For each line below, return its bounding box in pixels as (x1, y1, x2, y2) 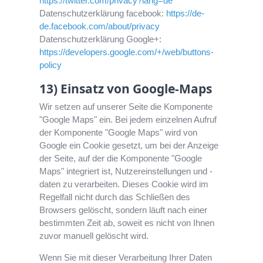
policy (39, 60, 62, 70)
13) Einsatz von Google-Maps (39, 80, 213, 97)
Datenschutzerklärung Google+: (39, 34, 162, 45)
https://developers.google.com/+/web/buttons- (39, 47, 214, 58)
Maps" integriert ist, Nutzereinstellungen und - (39, 166, 213, 177)
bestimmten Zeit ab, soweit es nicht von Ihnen (39, 218, 215, 228)
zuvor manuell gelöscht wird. (39, 231, 149, 241)
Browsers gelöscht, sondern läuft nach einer (39, 205, 208, 215)
